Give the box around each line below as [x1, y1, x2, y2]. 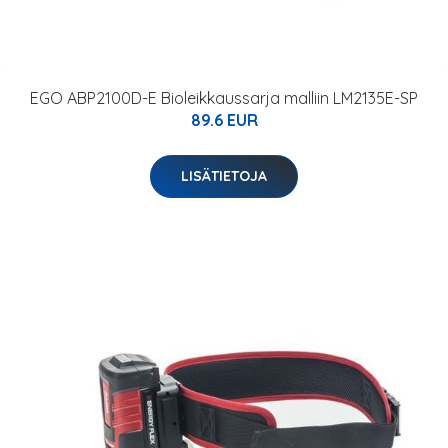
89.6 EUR [190, 110, 258, 130]
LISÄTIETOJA [181, 167, 267, 185]
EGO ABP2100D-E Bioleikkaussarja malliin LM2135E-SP [30, 88, 418, 108]
